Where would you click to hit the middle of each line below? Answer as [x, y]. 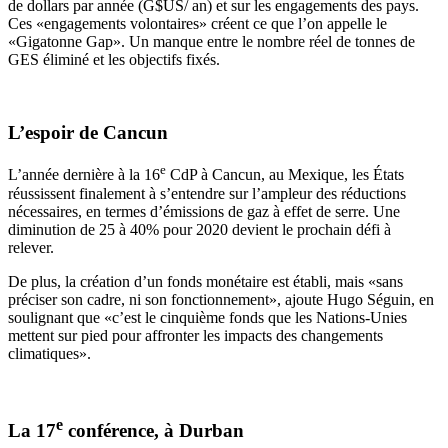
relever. [31, 247]
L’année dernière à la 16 [84, 175]
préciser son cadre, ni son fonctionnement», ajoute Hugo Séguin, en [221, 299]
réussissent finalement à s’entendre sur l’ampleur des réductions [207, 193]
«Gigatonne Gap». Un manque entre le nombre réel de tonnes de [211, 41]
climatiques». [49, 353]
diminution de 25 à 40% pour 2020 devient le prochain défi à [199, 229]
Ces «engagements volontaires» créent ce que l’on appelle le [197, 23]
